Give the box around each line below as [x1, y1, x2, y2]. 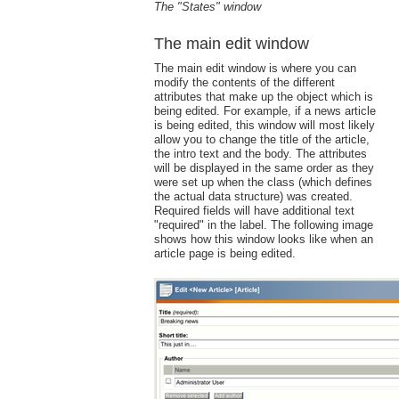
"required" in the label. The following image [153, 217, 373, 232]
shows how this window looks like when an [153, 232, 373, 246]
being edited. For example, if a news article [153, 103, 376, 118]
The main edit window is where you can [153, 61, 356, 75]
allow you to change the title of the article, [153, 132, 370, 146]
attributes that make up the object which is [153, 89, 373, 103]
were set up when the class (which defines [153, 175, 372, 189]
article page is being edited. [153, 246, 296, 260]
